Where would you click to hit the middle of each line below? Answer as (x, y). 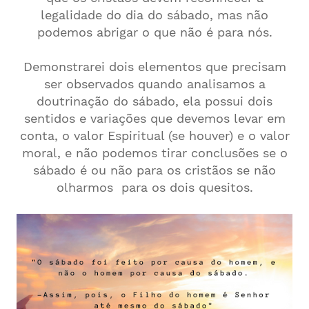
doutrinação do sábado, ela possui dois (154, 101)
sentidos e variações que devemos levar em (154, 118)
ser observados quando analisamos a (154, 84)
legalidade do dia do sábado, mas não (154, 15)
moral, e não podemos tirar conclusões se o (154, 153)
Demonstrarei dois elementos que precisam (154, 67)
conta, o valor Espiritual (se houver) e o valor (154, 136)
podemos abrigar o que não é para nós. (154, 32)
